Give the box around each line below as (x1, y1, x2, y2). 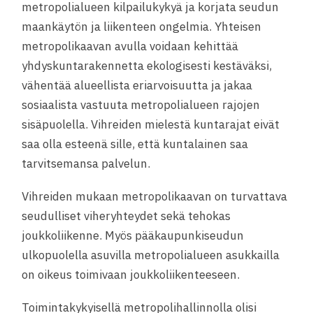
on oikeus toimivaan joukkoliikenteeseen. (22, 267, 240, 283)
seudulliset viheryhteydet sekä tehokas (22, 208, 231, 224)
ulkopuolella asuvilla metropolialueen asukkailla (22, 247, 280, 263)
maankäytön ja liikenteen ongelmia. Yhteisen (22, 19, 262, 35)
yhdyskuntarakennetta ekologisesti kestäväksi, (22, 58, 272, 74)
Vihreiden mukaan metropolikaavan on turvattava (22, 189, 288, 205)
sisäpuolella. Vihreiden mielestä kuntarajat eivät (22, 117, 280, 133)
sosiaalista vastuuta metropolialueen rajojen (22, 97, 261, 113)
